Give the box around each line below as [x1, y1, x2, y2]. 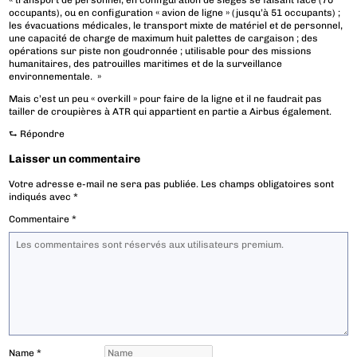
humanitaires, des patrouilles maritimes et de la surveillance [9, 58, 283, 70]
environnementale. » [9, 71, 102, 83]
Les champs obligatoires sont [201, 178, 335, 190]
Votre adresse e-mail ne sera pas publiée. [9, 178, 199, 190]
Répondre [20, 128, 65, 140]
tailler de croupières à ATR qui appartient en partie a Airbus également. [9, 106, 332, 118]
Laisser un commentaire [9, 152, 141, 167]
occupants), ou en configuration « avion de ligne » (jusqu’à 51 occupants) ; [9, 7, 341, 19]
